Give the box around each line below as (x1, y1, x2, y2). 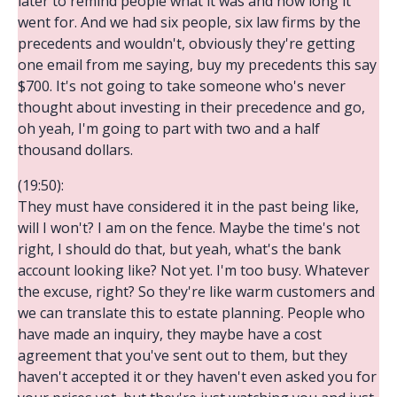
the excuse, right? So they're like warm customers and (18, 281, 375, 301)
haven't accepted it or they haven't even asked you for (18, 366, 377, 386)
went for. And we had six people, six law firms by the (18, 12, 361, 32)
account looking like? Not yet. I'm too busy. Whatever (18, 260, 370, 280)
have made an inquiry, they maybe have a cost (18, 323, 322, 344)
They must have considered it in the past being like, (18, 196, 359, 216)
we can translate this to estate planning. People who (18, 302, 365, 323)
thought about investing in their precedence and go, (18, 97, 365, 117)
